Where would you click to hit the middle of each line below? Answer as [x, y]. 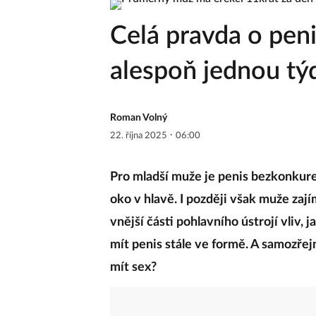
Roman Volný [139, 118]
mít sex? [133, 267]
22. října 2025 [140, 136]
